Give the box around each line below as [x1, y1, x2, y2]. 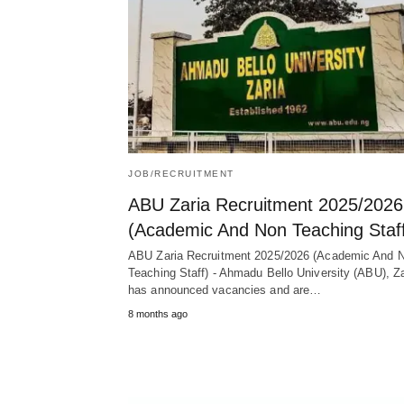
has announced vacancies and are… [128, 283, 322, 298]
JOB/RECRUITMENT [128, 169, 234, 179]
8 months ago [128, 308, 188, 320]
